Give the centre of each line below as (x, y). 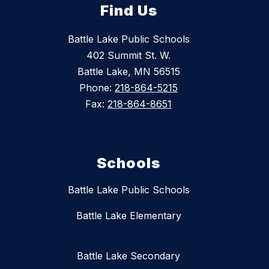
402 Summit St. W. (128, 55)
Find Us (128, 10)
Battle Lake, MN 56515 (128, 71)
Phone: (97, 87)
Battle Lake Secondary (128, 255)
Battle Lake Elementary (128, 215)
